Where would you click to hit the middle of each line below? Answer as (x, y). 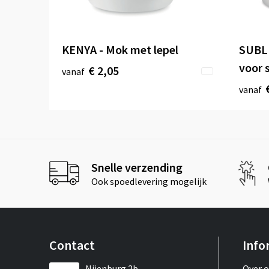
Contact (72, 245)
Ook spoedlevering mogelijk (149, 181)
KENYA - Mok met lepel (120, 50)
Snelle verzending (137, 167)
